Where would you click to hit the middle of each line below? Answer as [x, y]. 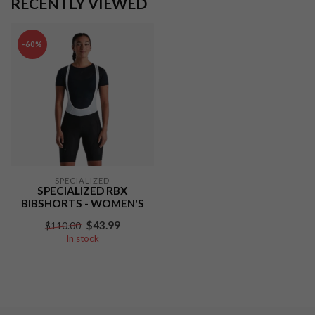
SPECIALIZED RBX [82, 191]
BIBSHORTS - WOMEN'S [82, 203]
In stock [82, 238]
